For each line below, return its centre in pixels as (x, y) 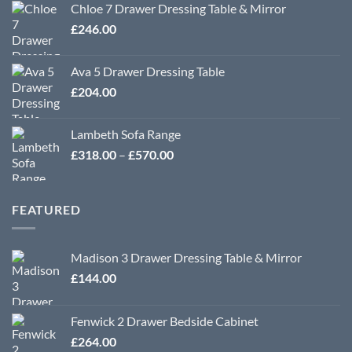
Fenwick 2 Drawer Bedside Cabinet (165, 321)
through (195, 203)
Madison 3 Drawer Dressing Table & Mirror (186, 258)
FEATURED (46, 209)
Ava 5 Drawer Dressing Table (148, 71)
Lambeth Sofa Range (126, 134)
